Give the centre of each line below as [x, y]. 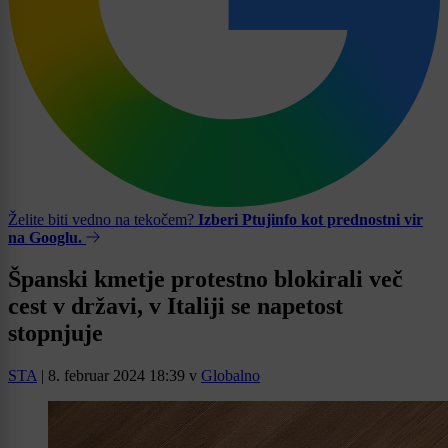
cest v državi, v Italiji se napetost [175, 306]
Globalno [230, 376]
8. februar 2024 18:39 [116, 376]
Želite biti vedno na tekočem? [103, 219]
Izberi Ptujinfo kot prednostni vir [310, 219]
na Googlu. [45, 237]
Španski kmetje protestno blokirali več [205, 279]
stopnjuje [55, 333]
